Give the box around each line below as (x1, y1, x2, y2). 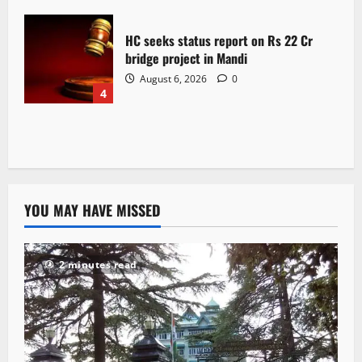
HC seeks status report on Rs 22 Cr (125, 30, 313, 50)
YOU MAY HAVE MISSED (24, 200, 161, 221)
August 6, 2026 (137, 71, 209, 86)
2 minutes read (58, 258, 137, 272)
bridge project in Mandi (125, 48, 247, 68)
